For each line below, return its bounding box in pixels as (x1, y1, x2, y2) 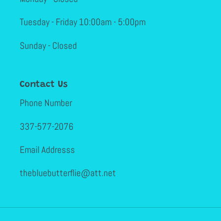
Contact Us (20, 80, 68, 89)
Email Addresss (20, 143, 75, 156)
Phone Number (20, 97, 72, 110)
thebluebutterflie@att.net (20, 167, 116, 180)
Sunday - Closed (20, 39, 77, 52)
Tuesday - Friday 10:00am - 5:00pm (20, 16, 146, 29)
